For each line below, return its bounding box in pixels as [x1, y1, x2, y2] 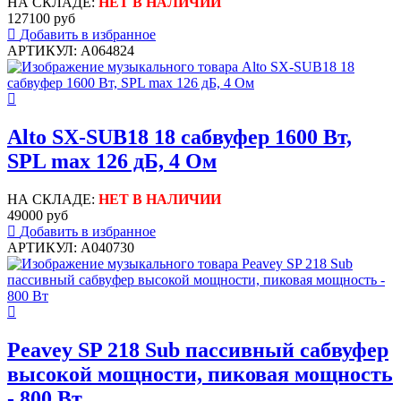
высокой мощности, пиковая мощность [7, 362, 393, 386]
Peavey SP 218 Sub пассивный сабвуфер [7, 337, 388, 362]
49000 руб [7, 208, 68, 224]
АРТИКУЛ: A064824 [7, 43, 134, 59]
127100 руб [7, 11, 75, 27]
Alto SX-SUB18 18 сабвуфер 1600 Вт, [7, 125, 352, 149]
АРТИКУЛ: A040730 [7, 240, 134, 256]
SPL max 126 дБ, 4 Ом [7, 149, 217, 174]
